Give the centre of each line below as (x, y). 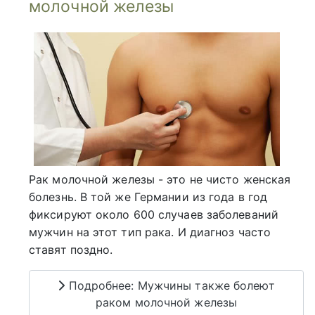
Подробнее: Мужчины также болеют (170, 286)
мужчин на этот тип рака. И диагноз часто (150, 232)
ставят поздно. (71, 249)
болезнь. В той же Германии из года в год (148, 197)
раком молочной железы (166, 303)
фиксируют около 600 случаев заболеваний (154, 214)
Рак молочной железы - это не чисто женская (160, 179)
